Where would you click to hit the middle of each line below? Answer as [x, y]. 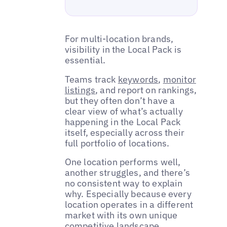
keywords [138, 79]
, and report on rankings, [146, 90]
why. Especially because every [128, 194]
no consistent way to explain [124, 183]
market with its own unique [121, 215]
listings [80, 90]
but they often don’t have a [120, 100]
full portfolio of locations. [117, 143]
